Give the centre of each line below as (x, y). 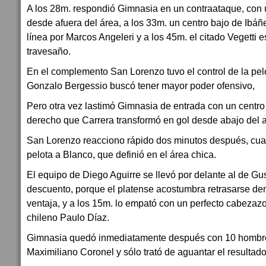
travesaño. (49, 51)
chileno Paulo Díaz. (68, 217)
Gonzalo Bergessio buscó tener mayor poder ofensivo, (141, 85)
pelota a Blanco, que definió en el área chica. (121, 154)
